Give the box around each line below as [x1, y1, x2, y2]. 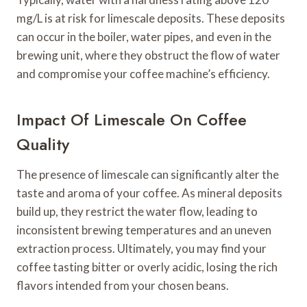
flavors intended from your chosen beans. [16, 278, 229, 293]
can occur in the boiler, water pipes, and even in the [16, 29, 271, 44]
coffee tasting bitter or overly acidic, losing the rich [16, 259, 278, 274]
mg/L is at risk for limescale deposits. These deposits [16, 10, 285, 25]
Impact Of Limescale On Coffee [16, 107, 247, 132]
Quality [16, 132, 69, 156]
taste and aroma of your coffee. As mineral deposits [16, 185, 282, 200]
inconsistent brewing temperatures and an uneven [16, 222, 271, 237]
